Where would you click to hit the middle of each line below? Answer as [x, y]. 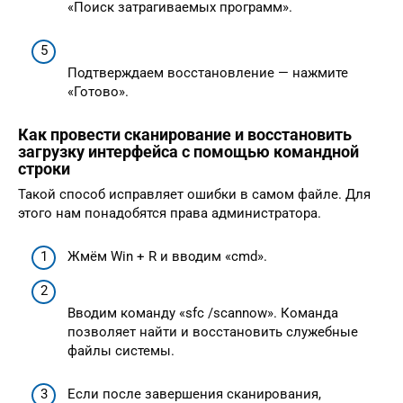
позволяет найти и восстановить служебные [213, 331]
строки [44, 168]
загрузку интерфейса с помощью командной [188, 151]
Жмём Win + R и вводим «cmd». [167, 256]
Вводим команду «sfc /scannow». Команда [203, 313]
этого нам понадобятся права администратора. [170, 213]
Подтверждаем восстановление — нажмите [208, 72]
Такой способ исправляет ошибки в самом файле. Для [194, 194]
